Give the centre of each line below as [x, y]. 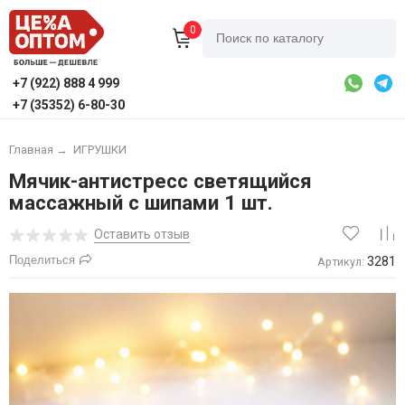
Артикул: [341, 261]
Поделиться [42, 260]
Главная [31, 150]
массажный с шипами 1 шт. [141, 203]
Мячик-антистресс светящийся [160, 181]
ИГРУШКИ [99, 150]
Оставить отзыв [141, 235]
